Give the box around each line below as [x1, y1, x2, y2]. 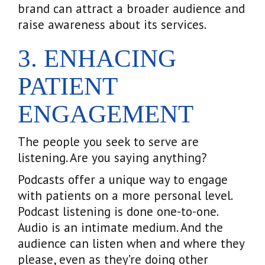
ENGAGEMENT [18, 99, 193, 128]
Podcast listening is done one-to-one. [18, 203, 218, 219]
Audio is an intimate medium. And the [18, 219, 223, 235]
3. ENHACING [18, 44, 176, 72]
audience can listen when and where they [18, 235, 244, 251]
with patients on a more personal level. [18, 187, 232, 203]
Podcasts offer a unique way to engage [18, 171, 228, 188]
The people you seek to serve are [18, 133, 199, 150]
